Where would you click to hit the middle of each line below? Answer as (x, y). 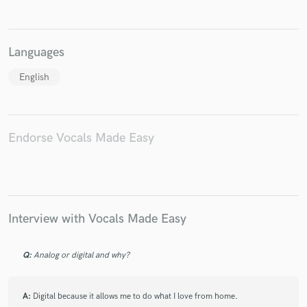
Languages (36, 52)
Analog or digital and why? (82, 256)
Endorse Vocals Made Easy (81, 138)
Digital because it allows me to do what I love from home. (135, 297)
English (34, 77)
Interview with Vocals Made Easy (97, 219)
